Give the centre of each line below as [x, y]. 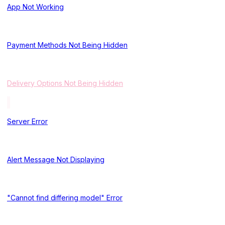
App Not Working [35, 7]
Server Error [27, 121]
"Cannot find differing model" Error [65, 197]
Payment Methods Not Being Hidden [67, 45]
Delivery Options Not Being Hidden [65, 83]
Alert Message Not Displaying [56, 159]
